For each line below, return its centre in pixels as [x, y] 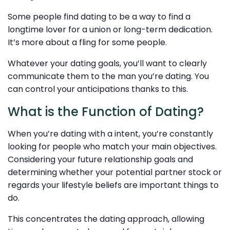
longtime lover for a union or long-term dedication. [110, 29]
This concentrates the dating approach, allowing [106, 219]
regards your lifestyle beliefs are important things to [113, 185]
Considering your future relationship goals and [100, 160]
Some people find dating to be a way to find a [99, 16]
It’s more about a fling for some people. [87, 42]
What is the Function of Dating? [106, 111]
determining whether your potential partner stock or [115, 172]
